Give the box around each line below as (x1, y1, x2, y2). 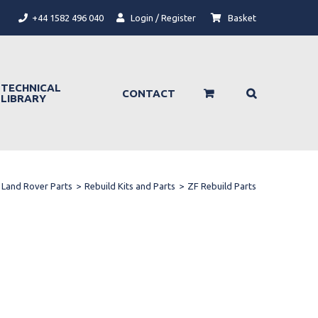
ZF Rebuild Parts (187, 180, 256, 191)
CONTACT (122, 87, 175, 99)
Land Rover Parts (1, 180, 72, 191)
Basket (226, 13, 256, 23)
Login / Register (128, 13, 196, 23)
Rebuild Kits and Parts (84, 180, 175, 191)
